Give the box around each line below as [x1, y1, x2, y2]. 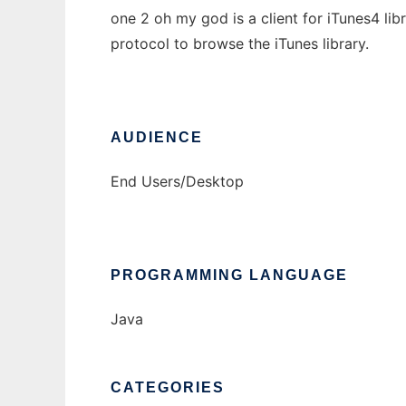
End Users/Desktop [111, 172, 244, 191]
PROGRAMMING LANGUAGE [111, 267, 348, 284]
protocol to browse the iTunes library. [111, 34, 369, 53]
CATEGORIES [111, 380, 225, 396]
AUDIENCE [111, 130, 203, 146]
